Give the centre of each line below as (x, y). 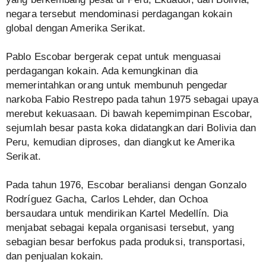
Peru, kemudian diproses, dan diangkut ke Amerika (120, 142)
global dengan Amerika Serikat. (76, 28)
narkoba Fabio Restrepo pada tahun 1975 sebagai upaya (132, 100)
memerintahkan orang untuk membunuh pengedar (117, 85)
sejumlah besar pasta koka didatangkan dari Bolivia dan (131, 128)
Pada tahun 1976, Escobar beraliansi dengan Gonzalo (126, 185)
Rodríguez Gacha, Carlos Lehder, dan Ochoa (107, 199)
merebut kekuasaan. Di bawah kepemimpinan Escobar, (129, 114)
